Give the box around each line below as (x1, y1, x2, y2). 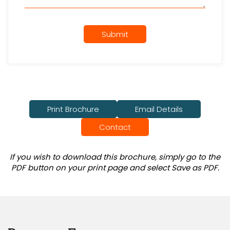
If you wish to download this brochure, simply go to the (10, 151, 220, 162)
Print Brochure (47, 103, 99, 114)
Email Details (135, 103, 183, 114)
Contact (99, 121, 131, 132)
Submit (101, 28, 128, 40)
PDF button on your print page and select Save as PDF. (11, 162, 219, 173)
